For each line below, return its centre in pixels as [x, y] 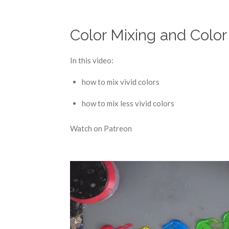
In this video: [92, 60]
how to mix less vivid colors [128, 103]
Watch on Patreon [101, 128]
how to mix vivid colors [120, 82]
